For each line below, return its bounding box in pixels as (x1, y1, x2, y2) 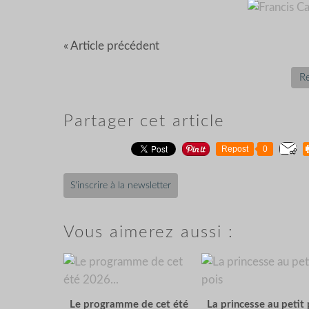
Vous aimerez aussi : (63, 223, 234, 241)
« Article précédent (63, 39, 159, 52)
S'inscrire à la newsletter (70, 180, 171, 190)
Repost (221, 143, 248, 154)
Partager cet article (63, 112, 225, 130)
